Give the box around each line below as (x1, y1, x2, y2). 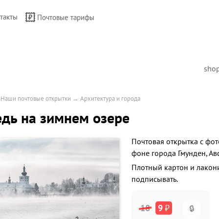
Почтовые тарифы (37, 13, 94, 22)
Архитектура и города (80, 94, 140, 103)
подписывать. (131, 174, 178, 184)
